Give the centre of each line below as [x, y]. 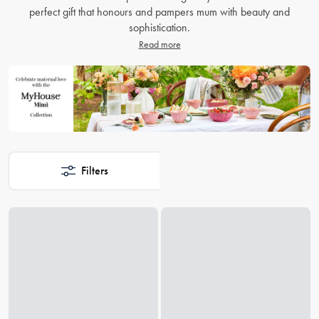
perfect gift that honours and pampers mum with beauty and [159, 11]
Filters [94, 171]
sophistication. [159, 27]
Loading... [30, 198]
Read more [159, 44]
